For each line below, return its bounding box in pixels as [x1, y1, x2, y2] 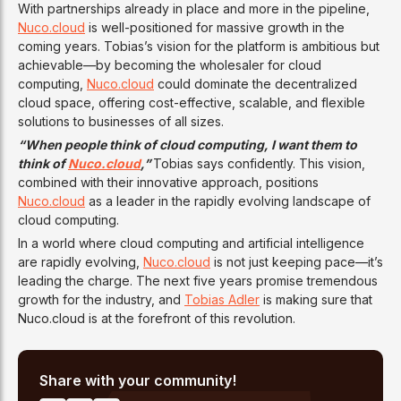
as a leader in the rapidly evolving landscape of [85, 193, 371, 209]
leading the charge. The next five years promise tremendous [18, 273, 378, 289]
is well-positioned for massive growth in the [85, 20, 345, 36]
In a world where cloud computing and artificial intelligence [18, 235, 364, 252]
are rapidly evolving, [18, 254, 143, 270]
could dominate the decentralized [154, 76, 357, 92]
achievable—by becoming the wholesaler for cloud [18, 57, 321, 73]
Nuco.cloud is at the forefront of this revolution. [18, 311, 295, 327]
